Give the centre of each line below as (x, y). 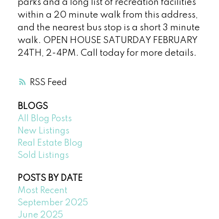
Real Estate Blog (50, 143)
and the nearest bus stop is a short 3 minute (109, 28)
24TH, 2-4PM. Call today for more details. (107, 53)
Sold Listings (43, 156)
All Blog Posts (44, 119)
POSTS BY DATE (50, 179)
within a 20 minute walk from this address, (108, 15)
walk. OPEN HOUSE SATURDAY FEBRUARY (107, 40)
